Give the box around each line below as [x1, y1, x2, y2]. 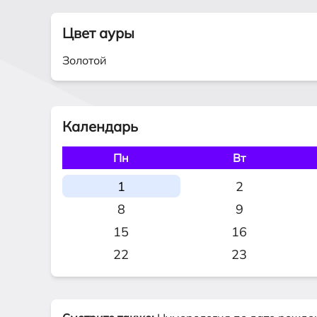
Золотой [62, 53, 107, 67]
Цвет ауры [62, 24, 134, 42]
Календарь [62, 117, 138, 135]
